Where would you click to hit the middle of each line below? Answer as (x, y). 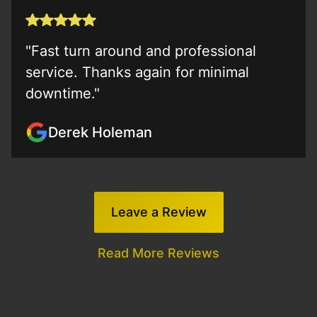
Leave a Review (158, 212)
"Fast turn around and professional (141, 51)
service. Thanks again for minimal (137, 72)
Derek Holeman (100, 132)
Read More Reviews (158, 253)
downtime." (63, 93)
